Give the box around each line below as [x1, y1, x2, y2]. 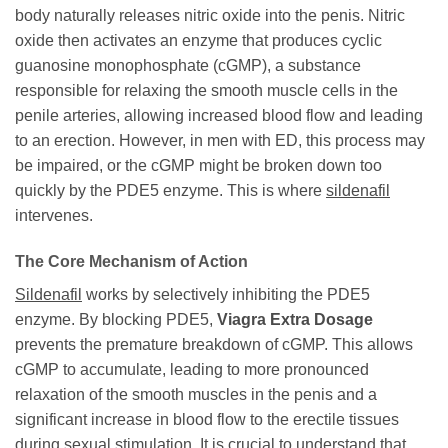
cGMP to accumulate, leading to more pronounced [15, 361, 369, 379]
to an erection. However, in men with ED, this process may [15, 132, 425, 150]
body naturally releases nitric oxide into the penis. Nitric [15, 7, 405, 25]
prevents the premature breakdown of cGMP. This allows [15, 336, 413, 354]
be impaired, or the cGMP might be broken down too [15, 157, 382, 175]
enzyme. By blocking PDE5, [15, 311, 217, 329]
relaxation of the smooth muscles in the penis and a [15, 386, 377, 404]
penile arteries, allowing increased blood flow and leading [15, 107, 423, 125]
